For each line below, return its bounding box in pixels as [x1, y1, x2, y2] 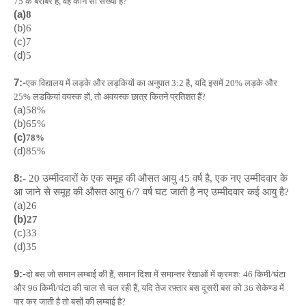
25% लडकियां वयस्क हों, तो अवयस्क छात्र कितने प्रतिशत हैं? [14, 92, 206, 102]
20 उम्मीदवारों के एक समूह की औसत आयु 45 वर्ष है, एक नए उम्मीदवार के [26, 173, 288, 184]
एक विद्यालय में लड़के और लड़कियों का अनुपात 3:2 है [26, 78, 190, 88]
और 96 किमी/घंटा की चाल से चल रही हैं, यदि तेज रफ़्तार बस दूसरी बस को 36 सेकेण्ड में [14, 283, 284, 293]
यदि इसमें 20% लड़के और [193, 78, 277, 88]
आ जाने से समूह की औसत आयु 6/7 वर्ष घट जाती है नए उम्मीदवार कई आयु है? [14, 186, 289, 197]
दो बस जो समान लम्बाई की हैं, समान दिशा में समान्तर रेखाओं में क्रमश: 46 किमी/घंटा [26, 269, 286, 279]
